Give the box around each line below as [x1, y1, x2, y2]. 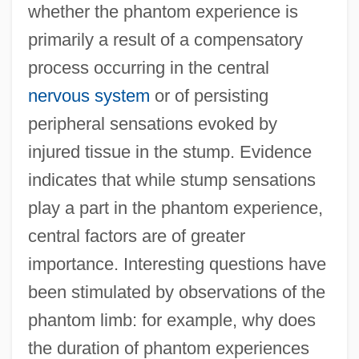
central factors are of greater [27, 225, 245, 246]
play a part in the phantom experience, [27, 197, 323, 218]
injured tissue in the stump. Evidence [27, 141, 312, 162]
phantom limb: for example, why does [27, 309, 316, 330]
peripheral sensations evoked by [27, 113, 277, 134]
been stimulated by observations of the [27, 281, 325, 302]
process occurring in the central [27, 57, 269, 78]
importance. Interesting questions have [27, 253, 326, 274]
